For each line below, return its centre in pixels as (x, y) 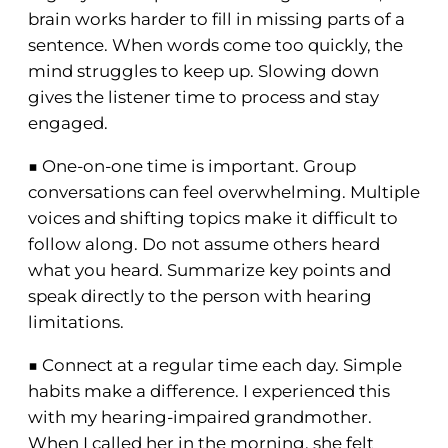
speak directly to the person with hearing (200, 296)
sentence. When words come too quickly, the (215, 45)
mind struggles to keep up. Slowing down (203, 71)
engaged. (68, 123)
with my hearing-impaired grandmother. (200, 416)
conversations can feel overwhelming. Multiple (224, 192)
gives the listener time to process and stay (203, 97)
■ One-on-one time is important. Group (192, 166)
